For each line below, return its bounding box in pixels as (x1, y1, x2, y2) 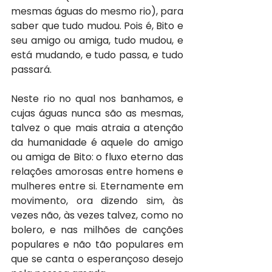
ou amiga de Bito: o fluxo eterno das (11, 150, 183, 165)
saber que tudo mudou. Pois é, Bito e (11, 19, 183, 33)
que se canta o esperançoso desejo (11, 252, 183, 267)
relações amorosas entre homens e (11, 165, 183, 179)
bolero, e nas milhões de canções (11, 223, 183, 237)
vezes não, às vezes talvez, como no (11, 208, 183, 223)
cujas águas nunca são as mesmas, (11, 106, 183, 121)
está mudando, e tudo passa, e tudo (11, 48, 183, 63)
